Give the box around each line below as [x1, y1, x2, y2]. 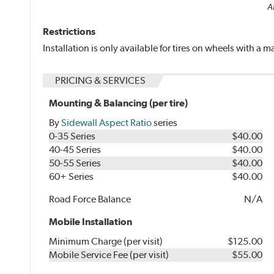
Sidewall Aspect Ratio [61, 117, 152, 129]
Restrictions [43, 26, 96, 38]
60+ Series [49, 171, 94, 183]
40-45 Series [49, 144, 102, 156]
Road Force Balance [49, 193, 131, 206]
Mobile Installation [49, 216, 133, 228]
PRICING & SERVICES [55, 75, 146, 87]
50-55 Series [49, 157, 102, 169]
